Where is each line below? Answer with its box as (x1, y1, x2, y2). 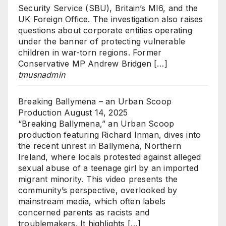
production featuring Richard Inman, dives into (18, 129, 201, 140)
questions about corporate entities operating (18, 25, 192, 35)
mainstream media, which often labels (18, 196, 166, 206)
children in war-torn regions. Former (18, 47, 162, 58)
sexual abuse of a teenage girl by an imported (18, 162, 199, 173)
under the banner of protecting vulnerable (18, 36, 186, 46)
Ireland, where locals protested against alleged (18, 151, 201, 162)
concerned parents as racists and (18, 207, 150, 217)
